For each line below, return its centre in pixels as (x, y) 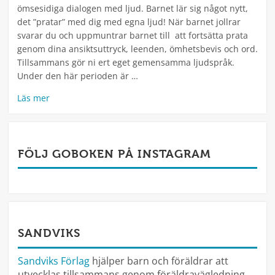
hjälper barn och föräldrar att (159, 261)
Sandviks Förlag (54, 261)
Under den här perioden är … (78, 76)
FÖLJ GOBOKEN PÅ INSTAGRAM (114, 154)
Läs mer (33, 98)
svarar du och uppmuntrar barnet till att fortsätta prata (133, 36)
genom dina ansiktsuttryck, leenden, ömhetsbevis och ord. (137, 49)
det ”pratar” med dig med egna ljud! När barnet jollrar (129, 22)
